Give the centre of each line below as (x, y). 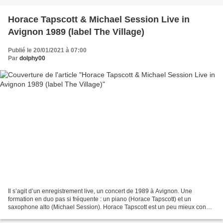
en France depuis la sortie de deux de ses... (67, 215)
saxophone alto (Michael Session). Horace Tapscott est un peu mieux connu (111, 207)
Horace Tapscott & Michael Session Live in (99, 19)
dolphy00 (32, 58)
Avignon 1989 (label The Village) (76, 32)
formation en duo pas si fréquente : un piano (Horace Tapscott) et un (100, 199)
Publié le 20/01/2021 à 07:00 (47, 50)
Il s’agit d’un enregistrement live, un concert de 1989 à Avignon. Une (100, 191)
